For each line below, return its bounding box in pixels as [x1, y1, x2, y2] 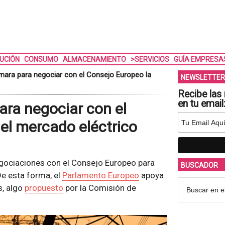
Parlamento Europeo [62, 170, 139, 180]
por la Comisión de [63, 183, 136, 193]
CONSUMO [24, 55, 58, 63]
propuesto [24, 183, 63, 193]
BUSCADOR [180, 161, 218, 169]
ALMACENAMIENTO [62, 55, 126, 63]
